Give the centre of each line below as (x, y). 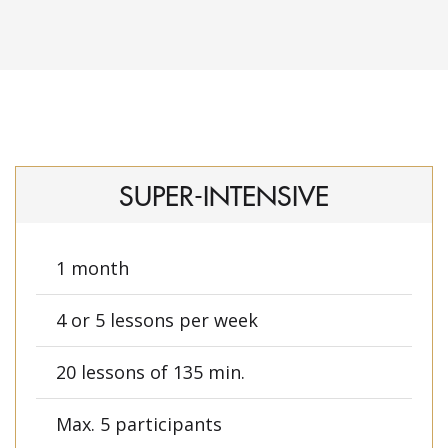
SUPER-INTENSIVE (224, 195)
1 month (92, 268)
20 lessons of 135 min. (150, 372)
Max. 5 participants (139, 424)
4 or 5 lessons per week (157, 320)
